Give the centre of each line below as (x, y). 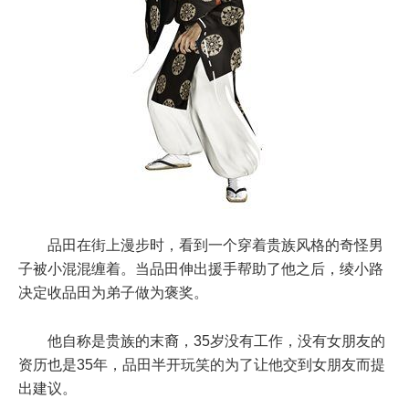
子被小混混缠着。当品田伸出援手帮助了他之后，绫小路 (201, 269)
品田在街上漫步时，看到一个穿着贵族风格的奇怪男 (215, 246)
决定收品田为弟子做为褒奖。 (113, 293)
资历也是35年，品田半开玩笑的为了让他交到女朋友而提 (202, 365)
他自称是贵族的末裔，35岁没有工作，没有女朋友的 (216, 341)
